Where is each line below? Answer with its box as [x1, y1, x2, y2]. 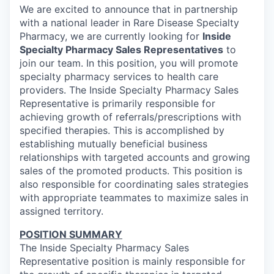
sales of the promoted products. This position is [20, 164, 242, 177]
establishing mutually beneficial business [20, 137, 207, 150]
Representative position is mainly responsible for [20, 254, 245, 267]
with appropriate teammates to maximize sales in [20, 191, 248, 204]
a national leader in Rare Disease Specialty [42, 16, 239, 29]
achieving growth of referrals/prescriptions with [20, 110, 241, 123]
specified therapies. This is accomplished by [20, 124, 224, 136]
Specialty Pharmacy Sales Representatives [20, 43, 223, 56]
